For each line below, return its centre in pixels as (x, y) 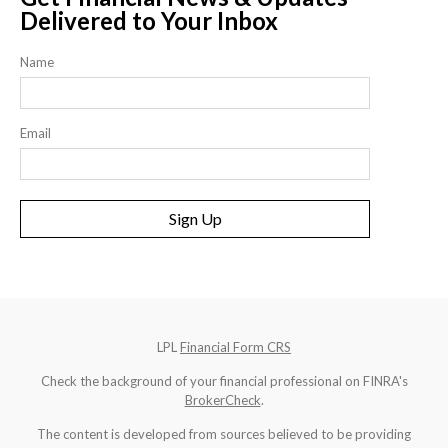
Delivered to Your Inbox (149, 21)
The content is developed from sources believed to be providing (224, 434)
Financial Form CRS (235, 347)
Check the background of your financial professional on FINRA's (224, 381)
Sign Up (195, 219)
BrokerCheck (222, 400)
